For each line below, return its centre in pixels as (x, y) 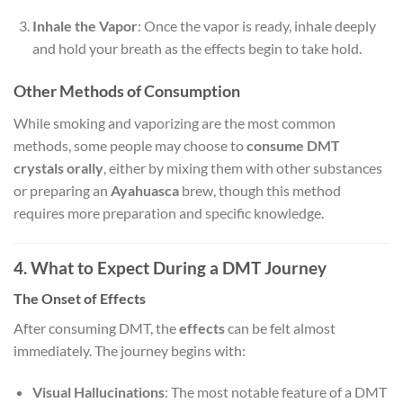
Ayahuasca (145, 191)
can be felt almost (280, 328)
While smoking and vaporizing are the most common (175, 123)
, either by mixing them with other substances (243, 168)
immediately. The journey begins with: (130, 351)
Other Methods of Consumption (127, 91)
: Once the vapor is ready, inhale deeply (256, 26)
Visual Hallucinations (98, 392)
